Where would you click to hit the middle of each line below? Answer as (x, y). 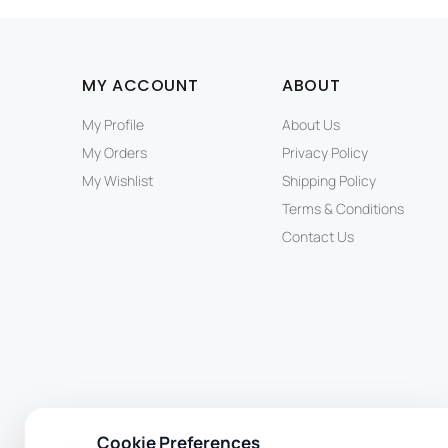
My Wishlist (117, 181)
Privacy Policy (325, 153)
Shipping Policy (329, 181)
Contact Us (318, 237)
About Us (311, 125)
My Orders (114, 153)
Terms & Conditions (343, 209)
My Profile (113, 125)
